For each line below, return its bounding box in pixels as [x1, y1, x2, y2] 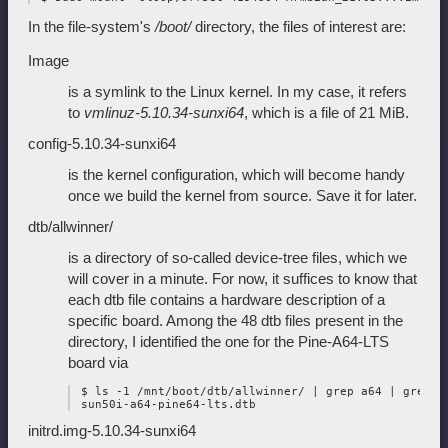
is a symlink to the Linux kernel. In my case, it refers [68, 82, 407, 100]
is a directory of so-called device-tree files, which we [68, 248, 407, 266]
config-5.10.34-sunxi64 [28, 134, 176, 152]
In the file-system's [28, 17, 155, 35]
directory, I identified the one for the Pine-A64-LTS [68, 332, 389, 350]
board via [68, 353, 128, 371]
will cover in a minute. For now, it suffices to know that [68, 269, 417, 287]
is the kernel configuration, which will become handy [68, 165, 405, 183]
